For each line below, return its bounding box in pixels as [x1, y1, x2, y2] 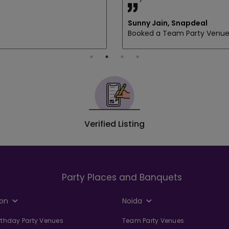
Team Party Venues [122, 216, 185, 225]
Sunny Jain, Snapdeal [128, 17, 208, 28]
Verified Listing [84, 118, 145, 130]
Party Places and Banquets [62, 171, 182, 184]
